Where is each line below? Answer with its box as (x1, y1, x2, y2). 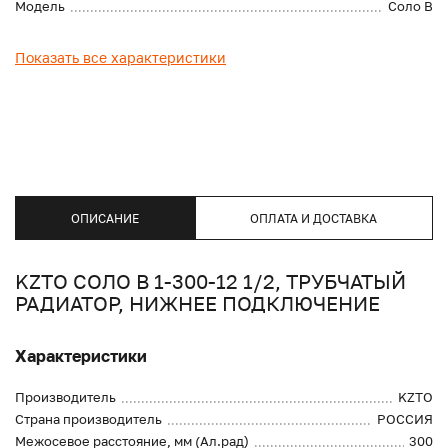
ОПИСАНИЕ (70, 210, 139, 226)
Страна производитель (15, 411, 162, 428)
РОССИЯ (377, 411, 433, 428)
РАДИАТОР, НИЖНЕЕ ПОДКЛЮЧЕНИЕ (15, 291, 380, 316)
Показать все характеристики (15, 49, 226, 67)
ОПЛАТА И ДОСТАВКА (250, 210, 378, 226)
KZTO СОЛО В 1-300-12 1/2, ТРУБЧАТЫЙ (15, 269, 406, 294)
